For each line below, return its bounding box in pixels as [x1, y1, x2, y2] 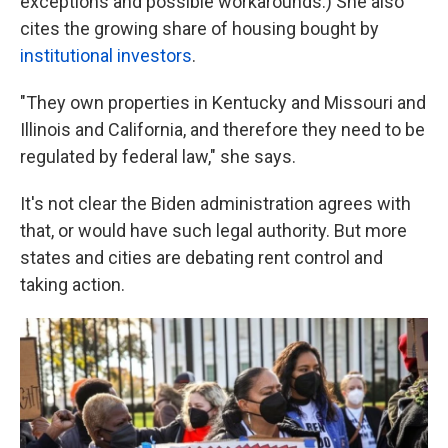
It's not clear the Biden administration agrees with [20, 193, 411, 214]
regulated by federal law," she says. [20, 146, 296, 167]
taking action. [20, 274, 125, 295]
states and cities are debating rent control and [20, 247, 383, 268]
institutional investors [20, 45, 192, 66]
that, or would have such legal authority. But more [20, 220, 407, 241]
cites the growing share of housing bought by [20, 18, 379, 39]
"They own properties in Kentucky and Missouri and [20, 92, 426, 113]
